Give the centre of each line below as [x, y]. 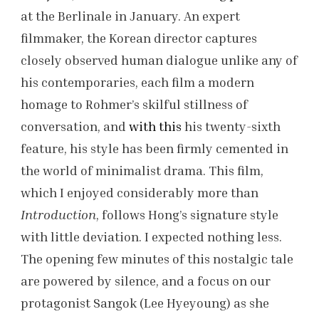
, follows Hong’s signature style [187, 215]
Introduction [58, 215]
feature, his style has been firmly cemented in [155, 148]
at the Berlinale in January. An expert [130, 16]
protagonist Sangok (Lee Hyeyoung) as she [145, 303]
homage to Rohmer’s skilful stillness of [134, 104]
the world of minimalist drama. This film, [142, 171]
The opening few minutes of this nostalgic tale [157, 259]
